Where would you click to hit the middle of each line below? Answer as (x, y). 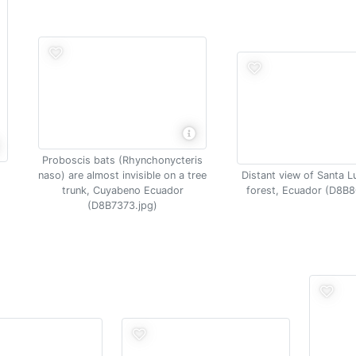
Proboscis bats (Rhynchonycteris (122, 160)
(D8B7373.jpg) (122, 205)
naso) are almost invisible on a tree (122, 175)
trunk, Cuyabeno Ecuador (122, 190)
